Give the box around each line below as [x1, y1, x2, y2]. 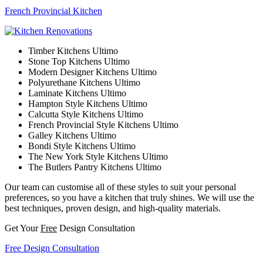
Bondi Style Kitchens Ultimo [28, 141, 136, 151]
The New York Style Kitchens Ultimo [28, 151, 168, 162]
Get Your [5, 223, 41, 234]
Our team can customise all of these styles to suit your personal [5, 182, 236, 193]
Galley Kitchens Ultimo [28, 130, 116, 141]
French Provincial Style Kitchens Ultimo [28, 120, 178, 130]
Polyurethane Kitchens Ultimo [28, 77, 140, 88]
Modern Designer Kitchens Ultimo [28, 67, 157, 77]
